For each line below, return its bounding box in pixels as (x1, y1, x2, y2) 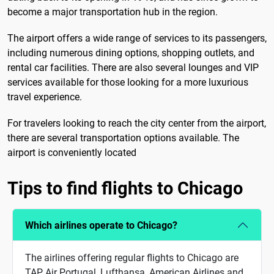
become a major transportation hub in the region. (7, 6, 218, 18)
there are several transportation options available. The (7, 132, 239, 144)
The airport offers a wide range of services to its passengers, (7, 32, 267, 45)
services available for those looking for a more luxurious (7, 76, 248, 89)
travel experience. (7, 91, 82, 103)
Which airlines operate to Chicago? (25, 219, 177, 231)
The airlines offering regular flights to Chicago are (25, 252, 239, 264)
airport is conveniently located (7, 147, 136, 159)
